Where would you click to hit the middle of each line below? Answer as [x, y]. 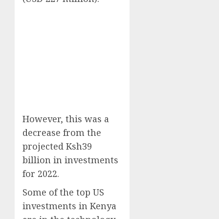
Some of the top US [63, 192]
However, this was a [66, 119]
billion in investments [70, 160]
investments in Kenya [69, 206]
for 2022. [41, 174]
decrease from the [62, 133]
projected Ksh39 [57, 146]
